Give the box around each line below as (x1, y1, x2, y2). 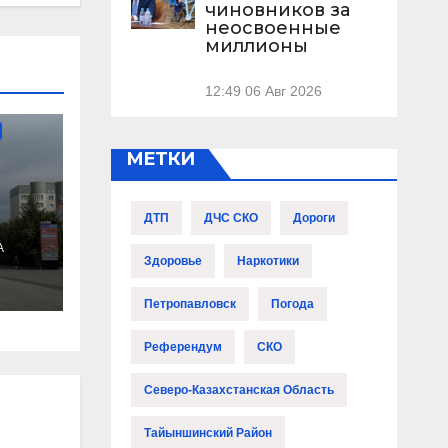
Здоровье (143, 254, 202, 269)
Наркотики (236, 254, 299, 269)
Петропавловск (143, 297, 236, 312)
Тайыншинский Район (143, 426, 272, 441)
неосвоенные (204, 17, 341, 39)
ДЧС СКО (203, 211, 258, 226)
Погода (270, 297, 314, 312)
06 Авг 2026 (244, 84, 322, 100)
